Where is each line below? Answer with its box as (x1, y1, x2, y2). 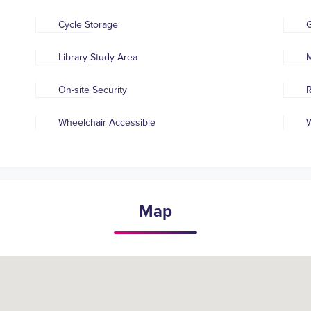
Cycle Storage (58, 19, 118, 31)
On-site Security (58, 84, 127, 96)
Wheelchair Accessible (58, 117, 155, 129)
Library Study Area (58, 51, 137, 64)
